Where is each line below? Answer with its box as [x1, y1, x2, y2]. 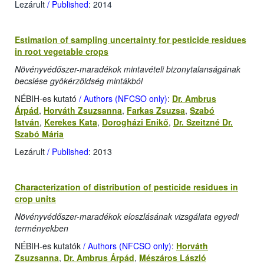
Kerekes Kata [44, 116, 97, 128]
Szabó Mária [15, 128, 64, 140]
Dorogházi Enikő [102, 116, 169, 128]
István [15, 116, 39, 128]
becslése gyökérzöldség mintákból [15, 75, 143, 87]
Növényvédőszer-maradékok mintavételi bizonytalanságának [15, 63, 240, 75]
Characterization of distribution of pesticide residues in [15, 181, 238, 193]
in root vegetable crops [15, 45, 108, 58]
